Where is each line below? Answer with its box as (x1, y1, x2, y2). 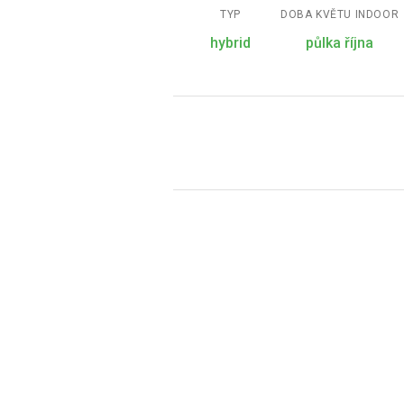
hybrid (209, 33, 251, 51)
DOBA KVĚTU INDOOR (280, 7, 399, 21)
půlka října (306, 33, 374, 51)
